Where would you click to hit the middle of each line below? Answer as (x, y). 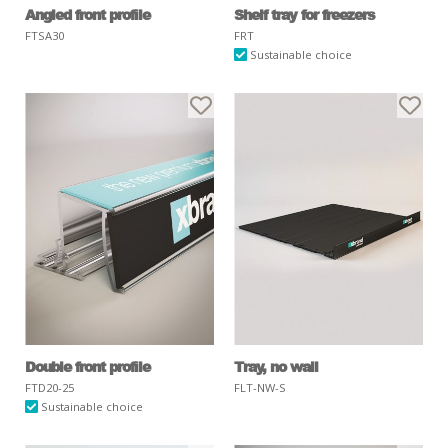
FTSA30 (44, 35)
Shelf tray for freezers (304, 13)
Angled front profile (87, 13)
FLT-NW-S (260, 387)
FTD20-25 (49, 387)
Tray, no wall (276, 365)
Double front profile (87, 365)
